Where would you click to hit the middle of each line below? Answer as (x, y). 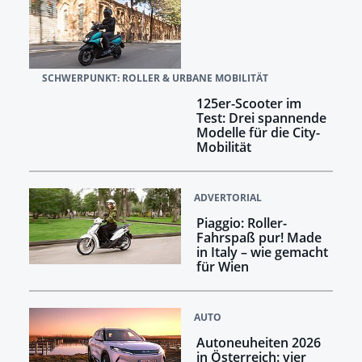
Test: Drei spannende (261, 118)
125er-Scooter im (248, 103)
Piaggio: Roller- (241, 223)
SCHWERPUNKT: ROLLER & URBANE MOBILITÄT (155, 78)
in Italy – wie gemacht (262, 252)
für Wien (222, 266)
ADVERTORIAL (228, 197)
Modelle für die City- (258, 132)
